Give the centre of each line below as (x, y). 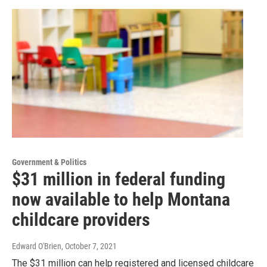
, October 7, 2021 (89, 246)
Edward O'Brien (37, 246)
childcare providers (81, 220)
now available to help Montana (121, 200)
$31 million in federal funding (119, 179)
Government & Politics (49, 162)
